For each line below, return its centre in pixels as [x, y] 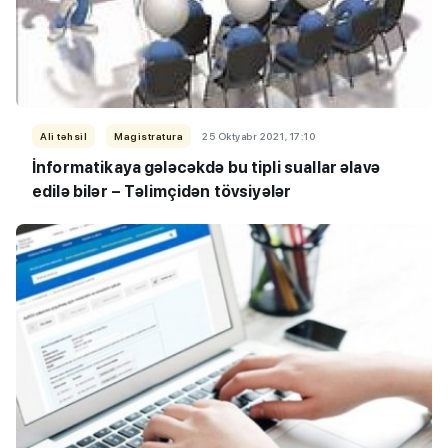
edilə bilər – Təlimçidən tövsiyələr [162, 191]
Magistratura [148, 135]
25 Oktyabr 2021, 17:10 [258, 135]
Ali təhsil [63, 135]
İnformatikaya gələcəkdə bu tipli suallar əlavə [206, 167]
